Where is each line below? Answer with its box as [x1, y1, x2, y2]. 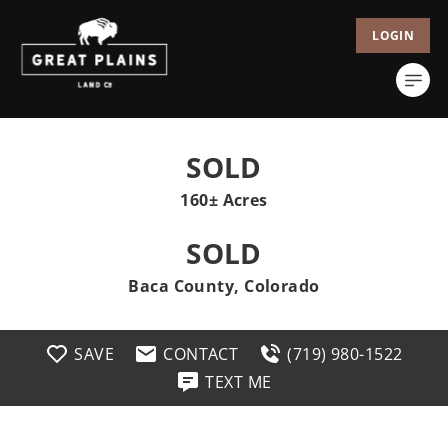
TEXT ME [205, 371, 272, 393]
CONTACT [163, 343, 239, 365]
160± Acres [180, 189, 268, 211]
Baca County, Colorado [128, 275, 320, 297]
